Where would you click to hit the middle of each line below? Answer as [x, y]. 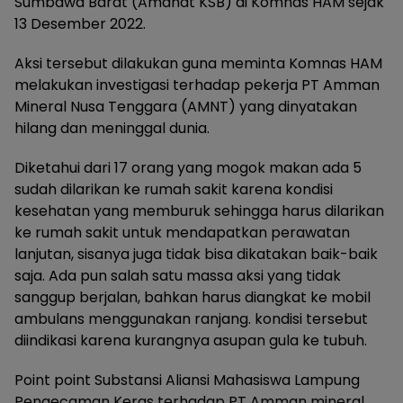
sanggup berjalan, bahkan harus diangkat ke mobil [193, 297]
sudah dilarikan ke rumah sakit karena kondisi [174, 189]
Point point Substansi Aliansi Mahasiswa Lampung [187, 380]
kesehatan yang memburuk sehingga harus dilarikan [199, 211]
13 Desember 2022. [80, 24]
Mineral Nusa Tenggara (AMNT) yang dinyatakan [186, 107]
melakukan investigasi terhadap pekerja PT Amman [197, 85]
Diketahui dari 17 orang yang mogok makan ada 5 [188, 168]
